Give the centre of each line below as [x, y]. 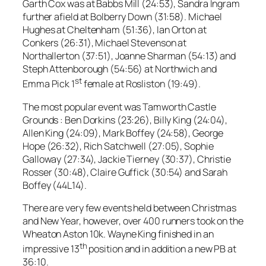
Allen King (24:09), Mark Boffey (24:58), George [123, 133]
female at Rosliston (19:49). [142, 84]
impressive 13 [51, 249]
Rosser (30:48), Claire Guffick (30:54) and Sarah [125, 172]
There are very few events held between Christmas [130, 208]
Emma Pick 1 [49, 84]
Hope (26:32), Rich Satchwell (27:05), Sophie [118, 146]
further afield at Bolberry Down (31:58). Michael [123, 17]
